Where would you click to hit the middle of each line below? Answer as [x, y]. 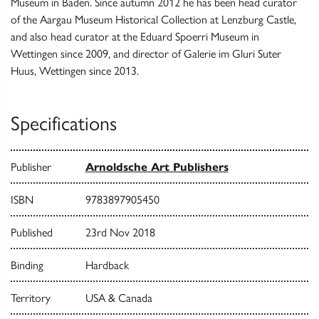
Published [32, 233]
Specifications [64, 124]
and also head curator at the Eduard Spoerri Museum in [135, 37]
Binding [27, 266]
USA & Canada [119, 298]
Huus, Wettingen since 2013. [75, 71]
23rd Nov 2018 [120, 233]
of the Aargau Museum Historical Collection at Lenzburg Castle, [153, 20]
